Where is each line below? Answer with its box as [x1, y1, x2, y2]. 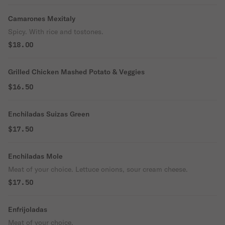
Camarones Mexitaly [8, 14, 75, 23]
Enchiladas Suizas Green [8, 109, 89, 119]
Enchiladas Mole [8, 152, 63, 161]
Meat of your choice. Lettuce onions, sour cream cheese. [8, 165, 188, 174]
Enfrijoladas [8, 205, 47, 214]
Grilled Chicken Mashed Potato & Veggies [8, 67, 145, 76]
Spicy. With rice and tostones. [8, 27, 103, 36]
